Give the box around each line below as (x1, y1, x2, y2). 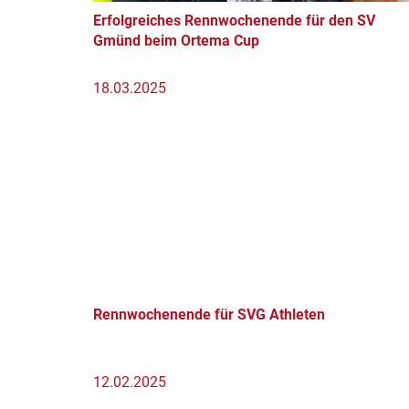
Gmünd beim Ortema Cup (93, 32, 259, 49)
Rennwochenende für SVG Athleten (93, 306, 325, 323)
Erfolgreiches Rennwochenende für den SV (93, 12, 375, 29)
